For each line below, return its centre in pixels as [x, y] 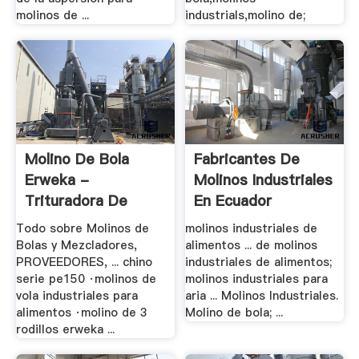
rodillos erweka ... [65, 330]
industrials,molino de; [246, 16]
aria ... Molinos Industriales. [262, 296]
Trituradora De [76, 200]
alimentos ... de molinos [252, 246]
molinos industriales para [257, 279]
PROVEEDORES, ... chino [84, 262]
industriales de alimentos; [259, 262]
